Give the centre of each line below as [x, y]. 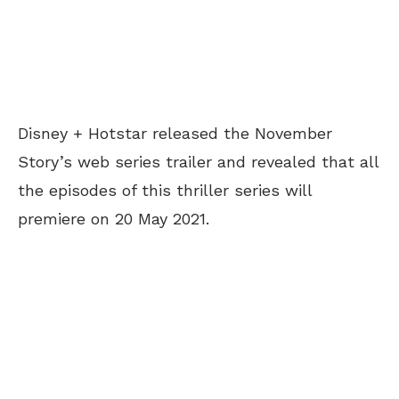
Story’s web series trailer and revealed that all [198, 161]
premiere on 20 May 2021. [114, 218]
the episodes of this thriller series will [165, 190]
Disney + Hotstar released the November [175, 133]
